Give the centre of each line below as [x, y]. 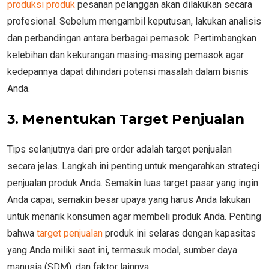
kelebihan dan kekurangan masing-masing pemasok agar [125, 55]
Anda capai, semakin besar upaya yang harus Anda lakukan [129, 199]
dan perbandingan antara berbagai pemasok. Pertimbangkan [132, 38]
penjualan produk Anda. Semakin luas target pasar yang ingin [133, 183]
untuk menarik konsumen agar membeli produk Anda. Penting [134, 216]
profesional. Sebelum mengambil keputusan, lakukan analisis [134, 21]
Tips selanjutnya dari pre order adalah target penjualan [119, 149]
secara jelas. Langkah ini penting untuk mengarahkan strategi [133, 166]
